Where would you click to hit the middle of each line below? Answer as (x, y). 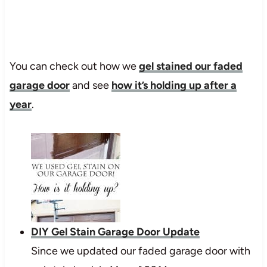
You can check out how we (74, 66)
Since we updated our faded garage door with (140, 251)
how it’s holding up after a (174, 85)
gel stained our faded (190, 66)
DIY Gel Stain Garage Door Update (115, 232)
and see (90, 85)
